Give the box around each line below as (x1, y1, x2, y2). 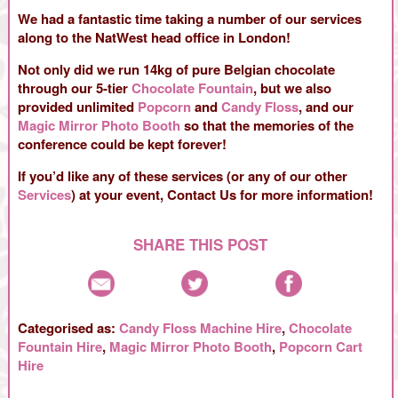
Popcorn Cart (278, 337, 362, 357)
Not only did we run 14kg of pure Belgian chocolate (17, 60, 335, 80)
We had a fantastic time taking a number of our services (17, 9, 362, 29)
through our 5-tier (17, 78, 131, 99)
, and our (298, 97, 354, 117)
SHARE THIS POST (133, 234, 268, 256)
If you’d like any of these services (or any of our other (17, 166, 347, 187)
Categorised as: (17, 318, 115, 338)
